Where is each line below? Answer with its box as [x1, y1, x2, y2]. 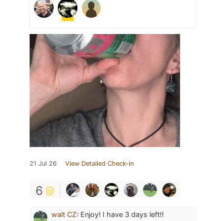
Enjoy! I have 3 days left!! [80, 210, 164, 219]
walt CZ [51, 210, 76, 219]
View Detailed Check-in [65, 160, 134, 168]
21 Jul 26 [30, 160, 57, 168]
